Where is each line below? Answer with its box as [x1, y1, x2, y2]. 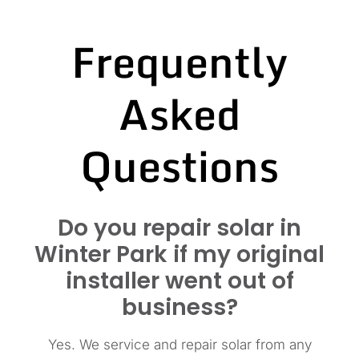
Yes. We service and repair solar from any [47, 336, 312, 353]
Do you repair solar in [58, 212, 301, 244]
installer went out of [65, 264, 294, 296]
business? [121, 291, 238, 323]
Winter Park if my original [34, 238, 325, 270]
